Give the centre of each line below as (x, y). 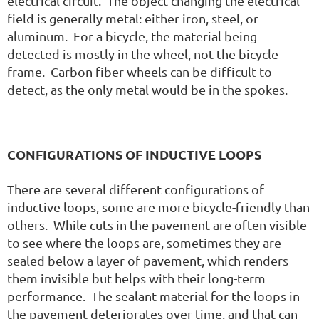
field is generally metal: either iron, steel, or (133, 18)
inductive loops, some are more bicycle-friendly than (158, 206)
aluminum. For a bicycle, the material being (132, 36)
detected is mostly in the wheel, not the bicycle (143, 53)
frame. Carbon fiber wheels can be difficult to (140, 71)
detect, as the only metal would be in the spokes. (147, 89)
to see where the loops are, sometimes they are (144, 242)
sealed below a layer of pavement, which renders (148, 260)
